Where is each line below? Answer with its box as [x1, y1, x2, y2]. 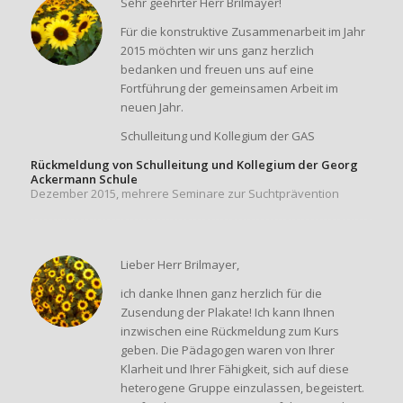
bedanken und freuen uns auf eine [120, 60, 314, 77]
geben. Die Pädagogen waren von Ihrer [120, 342, 335, 359]
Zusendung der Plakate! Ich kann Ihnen [120, 304, 335, 321]
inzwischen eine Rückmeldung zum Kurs [120, 323, 339, 340]
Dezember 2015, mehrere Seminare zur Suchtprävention [30, 185, 339, 202]
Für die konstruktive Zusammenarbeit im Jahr [120, 22, 365, 40]
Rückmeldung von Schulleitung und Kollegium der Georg [30, 157, 358, 174]
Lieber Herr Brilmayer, [120, 256, 239, 273]
